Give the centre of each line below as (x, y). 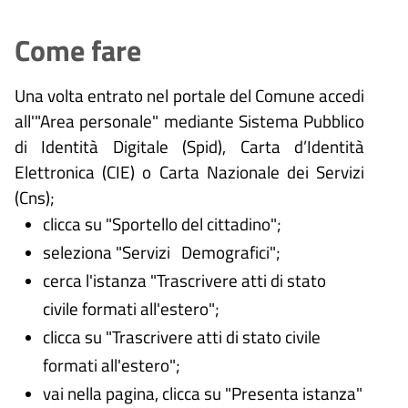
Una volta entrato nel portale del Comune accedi (189, 96)
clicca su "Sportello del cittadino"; (162, 224)
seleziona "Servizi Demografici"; (161, 252)
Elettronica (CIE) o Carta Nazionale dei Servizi (189, 172)
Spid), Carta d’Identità (276, 147)
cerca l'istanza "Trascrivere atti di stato (184, 280)
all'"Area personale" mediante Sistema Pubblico (189, 121)
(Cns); (35, 198)
